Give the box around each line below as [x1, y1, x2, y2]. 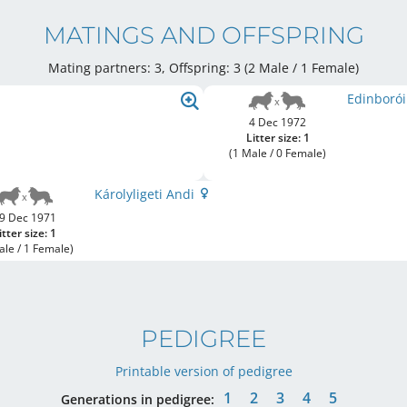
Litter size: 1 [245, 130, 310, 146]
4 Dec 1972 [249, 114, 307, 131]
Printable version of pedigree [114, 362, 293, 381]
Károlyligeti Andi [94, 185, 198, 203]
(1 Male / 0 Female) [229, 145, 327, 162]
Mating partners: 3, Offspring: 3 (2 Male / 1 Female [48, 59, 355, 77]
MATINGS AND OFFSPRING [43, 21, 364, 51]
